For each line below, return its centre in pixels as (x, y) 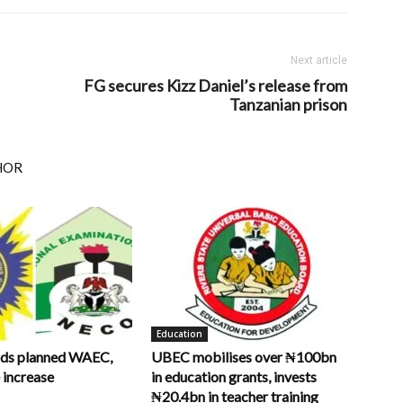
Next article (319, 60)
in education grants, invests (234, 376)
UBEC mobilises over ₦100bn (244, 357)
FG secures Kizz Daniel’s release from (215, 85)
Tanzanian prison (288, 104)
